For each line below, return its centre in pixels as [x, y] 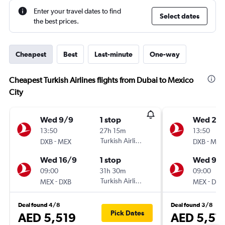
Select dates [180, 16]
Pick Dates [127, 213]
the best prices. [56, 21]
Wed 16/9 [59, 160]
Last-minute [114, 54]
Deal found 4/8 [39, 205]
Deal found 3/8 [192, 205]
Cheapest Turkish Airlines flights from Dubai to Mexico [101, 80]
